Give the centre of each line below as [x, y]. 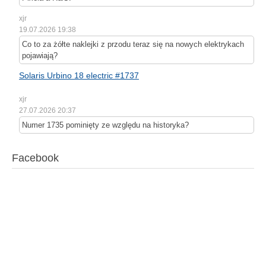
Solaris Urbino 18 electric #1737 [79, 76]
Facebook [35, 158]
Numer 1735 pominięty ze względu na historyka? [105, 125]
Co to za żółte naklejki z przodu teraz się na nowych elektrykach [133, 45]
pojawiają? [40, 56]
